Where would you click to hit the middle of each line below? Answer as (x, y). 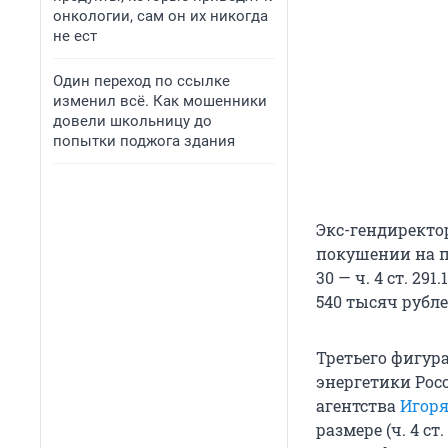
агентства (358, 406)
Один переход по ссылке (141, 81)
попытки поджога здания (144, 141)
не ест (75, 36)
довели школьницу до (132, 121)
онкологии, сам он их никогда (160, 16)
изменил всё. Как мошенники (160, 101)
